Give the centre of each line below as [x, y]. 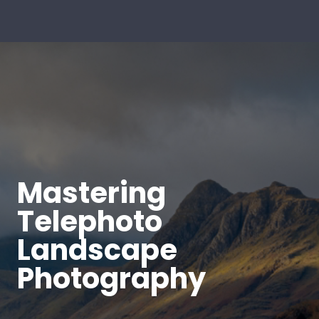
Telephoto [90, 221]
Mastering [91, 193]
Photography [111, 278]
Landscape [97, 250]
